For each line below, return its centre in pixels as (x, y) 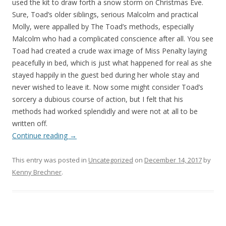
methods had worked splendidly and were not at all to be (105, 111)
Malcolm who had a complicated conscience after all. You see (113, 38)
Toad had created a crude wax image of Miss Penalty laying (109, 50)
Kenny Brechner (37, 172)
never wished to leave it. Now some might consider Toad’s (108, 87)
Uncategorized (111, 160)
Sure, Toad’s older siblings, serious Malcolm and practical (105, 14)
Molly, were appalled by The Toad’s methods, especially (103, 26)
